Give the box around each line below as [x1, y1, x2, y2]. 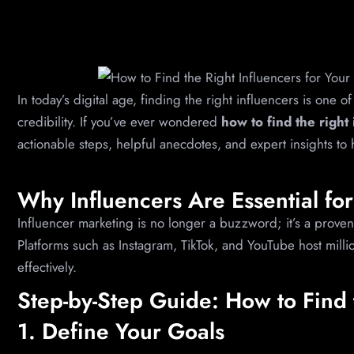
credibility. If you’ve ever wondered [17, 112, 221, 131]
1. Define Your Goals [17, 314, 224, 348]
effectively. [17, 258, 77, 277]
